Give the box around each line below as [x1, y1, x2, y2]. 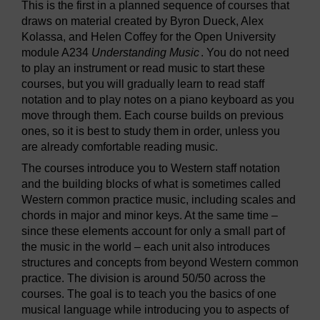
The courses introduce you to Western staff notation [21, 161, 280, 174]
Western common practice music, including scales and [21, 193, 296, 206]
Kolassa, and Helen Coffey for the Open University [21, 30, 276, 43]
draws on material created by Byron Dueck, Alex [21, 14, 264, 27]
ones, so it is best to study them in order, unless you [21, 124, 280, 137]
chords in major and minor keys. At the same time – [21, 209, 278, 221]
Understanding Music [91, 46, 199, 59]
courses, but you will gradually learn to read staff [21, 77, 264, 90]
